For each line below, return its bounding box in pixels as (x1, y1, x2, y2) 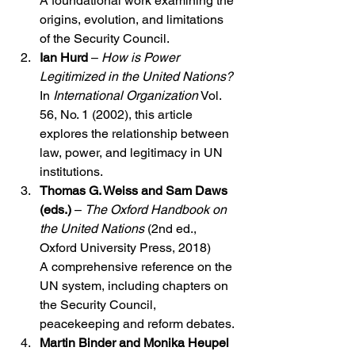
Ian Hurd (40, 50, 88, 66)
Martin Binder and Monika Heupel (40, 335, 229, 351)
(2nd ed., (144, 221, 200, 237)
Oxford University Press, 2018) (40, 240, 211, 256)
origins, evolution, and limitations (40, 12, 227, 28)
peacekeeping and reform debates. (40, 316, 235, 332)
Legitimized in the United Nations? (40, 69, 233, 85)
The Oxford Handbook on (85, 202, 230, 218)
